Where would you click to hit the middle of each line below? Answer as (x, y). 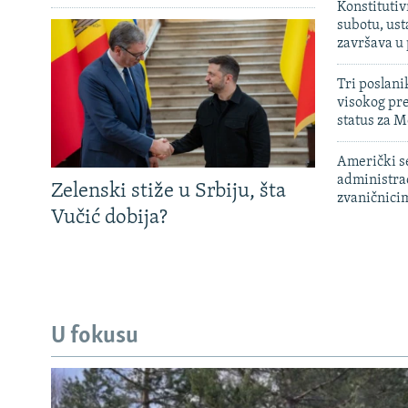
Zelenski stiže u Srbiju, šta (168, 191)
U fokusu (95, 337)
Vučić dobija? (109, 218)
